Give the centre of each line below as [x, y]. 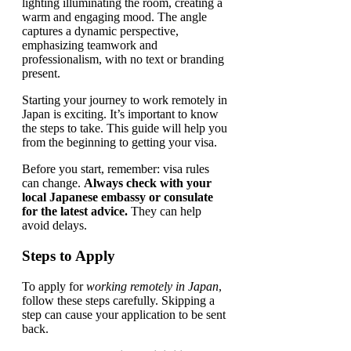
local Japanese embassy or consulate [118, 197]
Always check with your [148, 183]
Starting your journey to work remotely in [125, 100]
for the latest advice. [75, 212]
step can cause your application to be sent [124, 314]
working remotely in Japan [152, 286]
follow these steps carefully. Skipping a [118, 300]
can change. [53, 183]
